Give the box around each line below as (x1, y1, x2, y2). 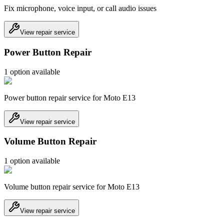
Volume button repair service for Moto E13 (4, 182, 139, 191)
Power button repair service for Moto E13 (4, 93, 135, 102)
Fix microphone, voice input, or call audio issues (4, 4, 156, 13)
